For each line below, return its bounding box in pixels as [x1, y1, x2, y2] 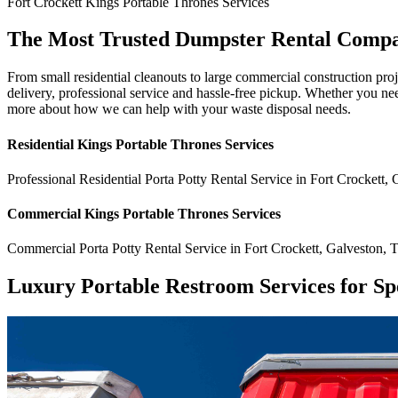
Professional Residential [7, 171, 145, 187]
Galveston [326, 241, 383, 257]
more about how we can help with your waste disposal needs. [7, 101, 351, 117]
